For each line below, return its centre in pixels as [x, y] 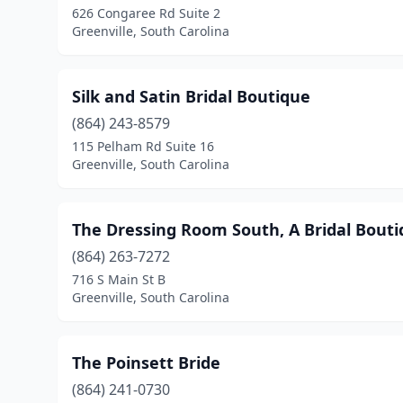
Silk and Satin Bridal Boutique [191, 96]
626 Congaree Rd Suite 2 [146, 13]
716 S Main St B [119, 279]
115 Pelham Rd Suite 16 [143, 146]
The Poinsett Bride [146, 363]
